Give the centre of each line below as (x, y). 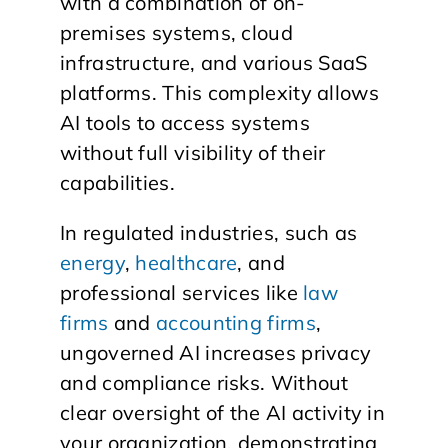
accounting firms (236, 322)
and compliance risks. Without (204, 382)
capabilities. (117, 182)
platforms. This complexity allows (219, 92)
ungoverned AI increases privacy (216, 352)
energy (92, 262)
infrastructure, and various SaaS (214, 62)
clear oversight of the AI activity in (223, 412)
